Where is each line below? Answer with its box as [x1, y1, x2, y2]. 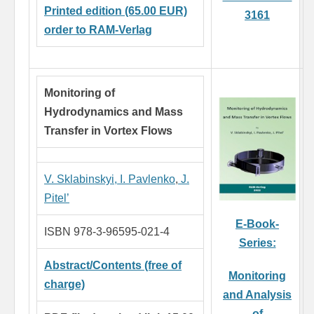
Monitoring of [44, 87, 115, 100]
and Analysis [223, 289, 292, 301]
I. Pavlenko [120, 173, 175, 186]
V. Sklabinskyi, [44, 173, 120, 186]
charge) [44, 278, 85, 291]
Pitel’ [44, 192, 69, 205]
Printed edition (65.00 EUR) [44, 5, 187, 18]
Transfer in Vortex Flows [44, 125, 172, 137]
